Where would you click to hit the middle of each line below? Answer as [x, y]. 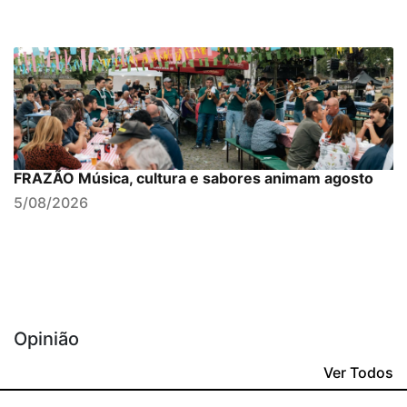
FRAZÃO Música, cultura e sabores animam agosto [194, 179]
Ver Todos [358, 373]
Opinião [46, 339]
